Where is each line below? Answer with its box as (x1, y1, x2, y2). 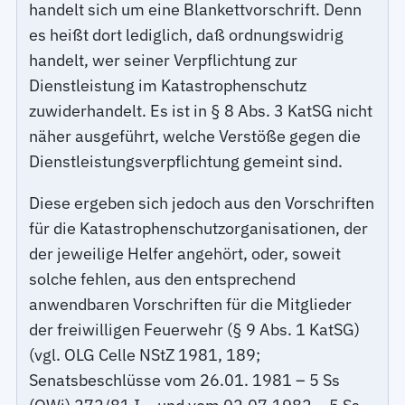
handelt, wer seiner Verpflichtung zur (29, 49, 298, 71)
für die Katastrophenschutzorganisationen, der (29, 217, 369, 239)
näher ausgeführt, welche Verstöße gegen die (29, 125, 362, 146)
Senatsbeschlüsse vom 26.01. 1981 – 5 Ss (29, 369, 341, 391)
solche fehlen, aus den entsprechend (29, 268, 297, 289)
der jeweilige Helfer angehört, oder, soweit (29, 242, 342, 264)
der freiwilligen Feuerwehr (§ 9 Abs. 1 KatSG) (29, 318, 361, 340)
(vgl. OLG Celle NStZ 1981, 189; (29, 344, 261, 365)
